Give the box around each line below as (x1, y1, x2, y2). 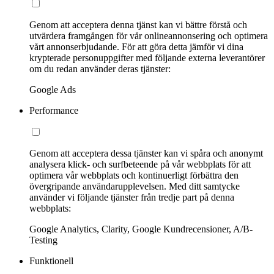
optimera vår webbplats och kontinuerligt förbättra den (29, 169, 239, 180)
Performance (29, 105, 78, 116)
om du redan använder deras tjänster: (29, 63, 171, 74)
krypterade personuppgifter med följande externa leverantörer (29, 52, 265, 63)
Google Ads (29, 84, 76, 95)
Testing (29, 234, 57, 245)
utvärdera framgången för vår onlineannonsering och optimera (29, 30, 268, 41)
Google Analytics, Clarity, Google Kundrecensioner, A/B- (29, 223, 253, 234)
